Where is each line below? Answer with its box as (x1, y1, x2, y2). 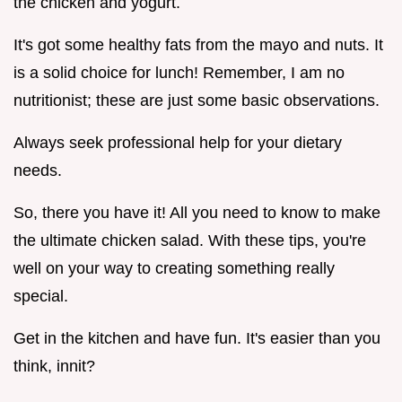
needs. (13, 161, 62, 179)
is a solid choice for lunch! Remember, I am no (13, 63, 345, 82)
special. (13, 286, 68, 305)
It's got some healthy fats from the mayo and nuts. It (13, 35, 383, 54)
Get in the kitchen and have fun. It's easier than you (13, 328, 380, 347)
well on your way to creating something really (13, 258, 335, 277)
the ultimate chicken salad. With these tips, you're (13, 231, 366, 249)
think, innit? (13, 356, 95, 375)
